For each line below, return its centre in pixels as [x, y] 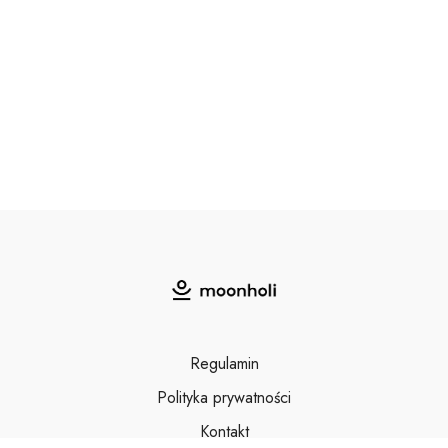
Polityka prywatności [224, 397]
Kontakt [224, 431]
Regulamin [224, 363]
